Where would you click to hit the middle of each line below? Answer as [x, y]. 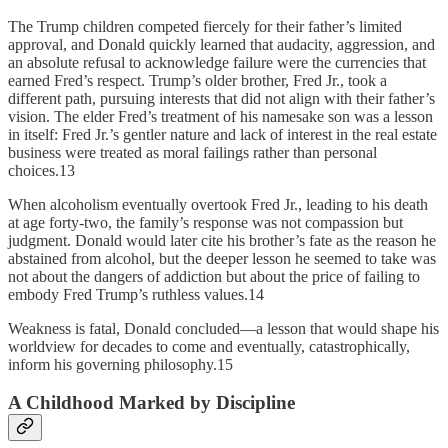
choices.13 [41, 170]
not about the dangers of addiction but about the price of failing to [214, 276]
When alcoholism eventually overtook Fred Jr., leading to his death [218, 204]
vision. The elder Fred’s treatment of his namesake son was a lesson [220, 116]
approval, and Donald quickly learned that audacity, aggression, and [221, 44]
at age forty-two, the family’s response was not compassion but [205, 222]
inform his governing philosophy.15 [120, 364]
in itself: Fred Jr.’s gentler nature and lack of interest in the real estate [222, 134]
